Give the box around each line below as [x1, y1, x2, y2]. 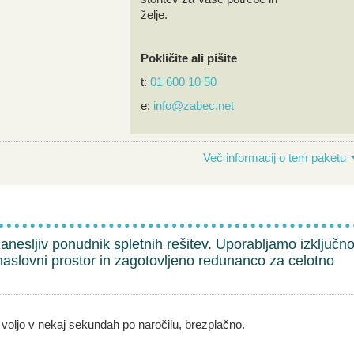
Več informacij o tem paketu [203, 151, 346, 164]
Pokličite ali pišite [141, 51, 237, 65]
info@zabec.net [153, 99, 234, 112]
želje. [141, 8, 168, 21]
